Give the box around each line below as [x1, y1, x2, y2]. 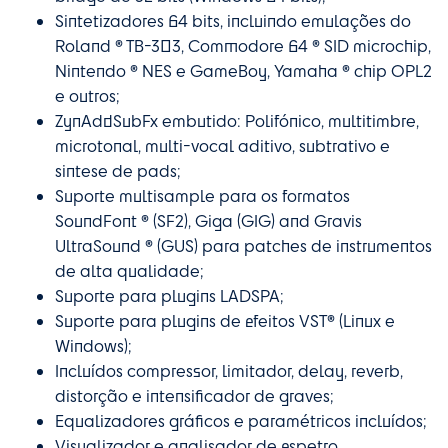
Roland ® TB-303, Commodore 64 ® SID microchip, [55, 34, 431, 56]
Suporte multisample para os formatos [55, 184, 350, 206]
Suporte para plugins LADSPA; [55, 284, 284, 306]
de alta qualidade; [55, 259, 204, 281]
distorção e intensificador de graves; [55, 384, 334, 406]
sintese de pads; [55, 159, 181, 181]
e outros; [55, 84, 120, 106]
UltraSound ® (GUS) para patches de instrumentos [55, 234, 432, 256]
